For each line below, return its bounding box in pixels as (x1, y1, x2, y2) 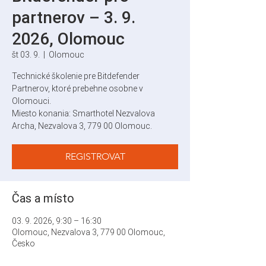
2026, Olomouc (12, 28, 125, 49)
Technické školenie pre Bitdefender (12, 71, 140, 81)
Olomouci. (12, 96, 51, 106)
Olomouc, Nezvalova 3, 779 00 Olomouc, (12, 227, 165, 237)
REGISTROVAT (65, 151, 125, 162)
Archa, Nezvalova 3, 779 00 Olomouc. (12, 121, 152, 131)
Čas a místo (12, 191, 74, 205)
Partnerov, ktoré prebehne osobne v (12, 83, 143, 94)
